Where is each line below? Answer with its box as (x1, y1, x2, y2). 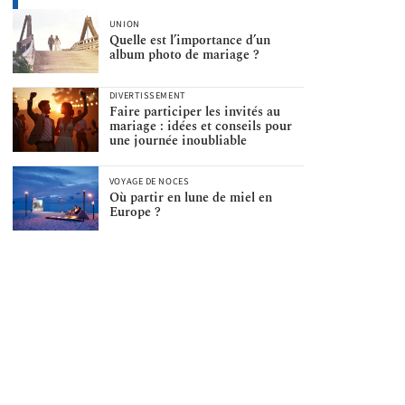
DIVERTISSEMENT (108, 89, 186, 103)
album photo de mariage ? (108, 45, 259, 65)
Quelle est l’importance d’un (108, 31, 270, 51)
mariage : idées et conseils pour (108, 117, 292, 137)
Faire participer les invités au (108, 102, 280, 122)
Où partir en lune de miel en (108, 188, 272, 208)
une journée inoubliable (108, 131, 247, 151)
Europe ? (108, 202, 161, 222)
